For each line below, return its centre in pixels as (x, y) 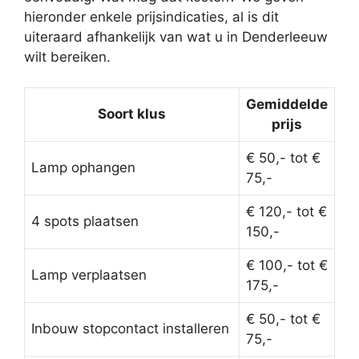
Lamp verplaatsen (89, 275)
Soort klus (132, 114)
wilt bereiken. (67, 56)
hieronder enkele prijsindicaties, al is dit (151, 16)
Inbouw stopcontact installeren (130, 329)
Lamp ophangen (83, 168)
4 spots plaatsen (85, 222)
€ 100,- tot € (287, 266)
